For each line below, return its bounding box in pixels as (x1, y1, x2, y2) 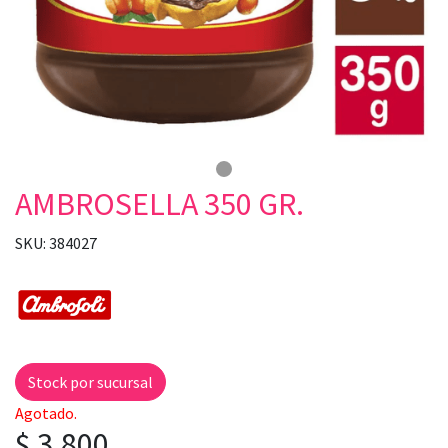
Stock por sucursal (28, 372, 153, 392)
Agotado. (15, 403, 77, 423)
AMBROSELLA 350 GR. (15, 184, 304, 224)
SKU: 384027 (15, 233, 97, 253)
